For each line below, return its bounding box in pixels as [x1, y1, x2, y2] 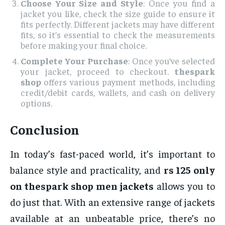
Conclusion [10, 121, 79, 138]
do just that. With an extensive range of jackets [10, 195, 215, 208]
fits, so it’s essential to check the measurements [21, 29, 215, 41]
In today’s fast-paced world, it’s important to [10, 147, 215, 160]
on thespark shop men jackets [10, 179, 154, 192]
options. [21, 97, 52, 109]
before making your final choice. [21, 39, 147, 51]
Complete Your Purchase [21, 55, 128, 67]
